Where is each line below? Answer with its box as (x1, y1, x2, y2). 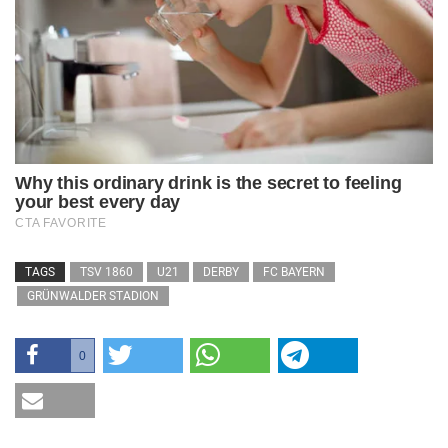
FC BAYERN (263, 264, 325, 279)
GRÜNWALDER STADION (27, 288, 159, 303)
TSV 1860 (80, 264, 133, 279)
